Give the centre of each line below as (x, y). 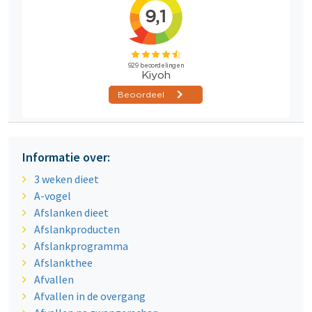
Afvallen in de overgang (89, 296)
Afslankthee (63, 263)
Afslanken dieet (71, 213)
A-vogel (52, 196)
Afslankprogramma (81, 246)
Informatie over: (66, 157)
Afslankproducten (77, 229)
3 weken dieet (66, 179)
